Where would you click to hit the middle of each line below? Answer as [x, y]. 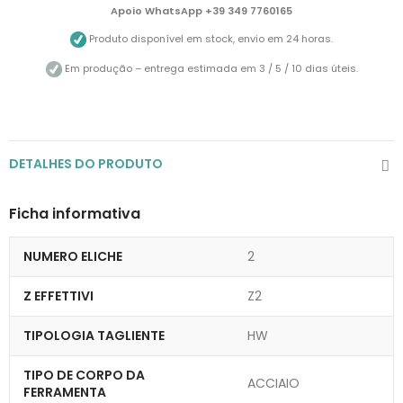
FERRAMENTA [65, 392]
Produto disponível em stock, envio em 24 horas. [210, 39]
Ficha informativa [75, 214]
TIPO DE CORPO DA [84, 375]
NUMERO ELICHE [73, 256]
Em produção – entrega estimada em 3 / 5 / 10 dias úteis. [210, 69]
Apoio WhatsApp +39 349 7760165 [201, 11]
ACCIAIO [273, 383]
